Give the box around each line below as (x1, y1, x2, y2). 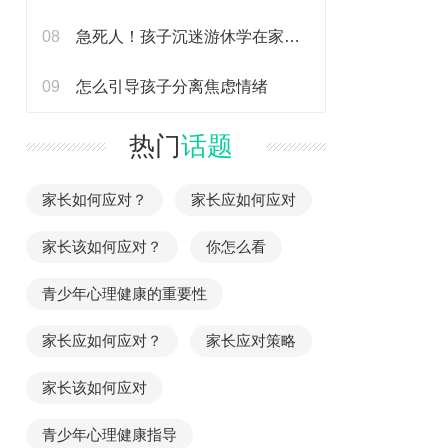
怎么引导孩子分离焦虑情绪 (76, 78, 268, 95)
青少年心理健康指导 (42, 426, 177, 443)
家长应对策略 (206, 332, 296, 349)
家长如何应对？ (42, 191, 147, 208)
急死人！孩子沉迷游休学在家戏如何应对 (284, 28, 300, 45)
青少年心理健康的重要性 (42, 285, 207, 302)
